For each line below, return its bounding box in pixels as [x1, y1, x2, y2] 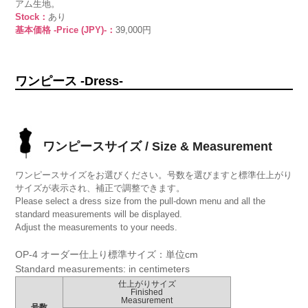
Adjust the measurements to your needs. [15, 222, 178, 232]
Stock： [15, 12, 49, 22]
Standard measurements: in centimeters [15, 263, 190, 274]
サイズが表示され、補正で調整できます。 [15, 183, 186, 193]
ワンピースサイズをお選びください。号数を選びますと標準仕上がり [15, 170, 293, 180]
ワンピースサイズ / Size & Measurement [43, 140, 273, 153]
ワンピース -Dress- [15, 74, 124, 88]
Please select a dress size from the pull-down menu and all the [15, 196, 266, 206]
